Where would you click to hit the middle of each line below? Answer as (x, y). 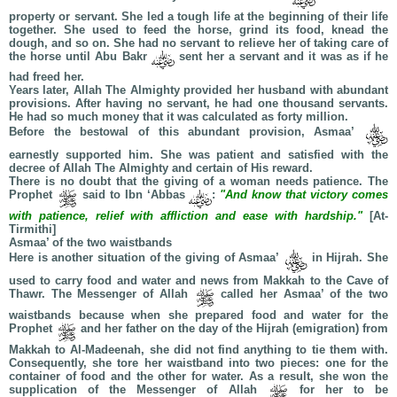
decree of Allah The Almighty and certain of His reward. (161, 168)
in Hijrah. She (348, 257)
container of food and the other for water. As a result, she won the (198, 376)
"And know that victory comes (304, 195)
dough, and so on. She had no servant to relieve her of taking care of (198, 43)
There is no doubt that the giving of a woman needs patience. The (198, 181)
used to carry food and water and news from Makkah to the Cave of (198, 280)
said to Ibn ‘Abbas (133, 195)
